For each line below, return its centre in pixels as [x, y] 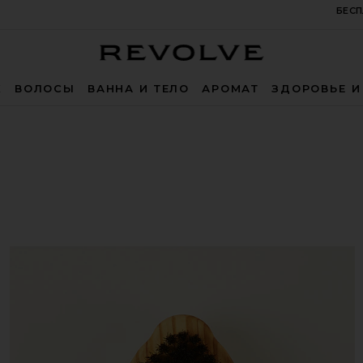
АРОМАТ [231, 89]
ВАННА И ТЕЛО [139, 89]
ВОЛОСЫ [45, 89]
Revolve [285, 72]
